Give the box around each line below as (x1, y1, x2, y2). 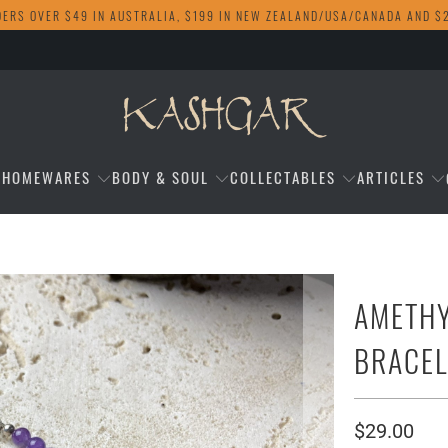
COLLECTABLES (230, 166, 337, 188)
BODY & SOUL (111, 166, 209, 188)
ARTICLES (357, 166, 426, 188)
